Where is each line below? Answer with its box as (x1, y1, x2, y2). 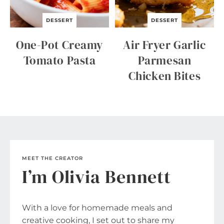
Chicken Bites (128, 67, 201, 84)
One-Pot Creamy (15, 36, 103, 53)
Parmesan (137, 52, 191, 68)
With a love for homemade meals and (22, 202, 172, 212)
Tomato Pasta (23, 52, 96, 68)
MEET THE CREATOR (22, 154, 83, 161)
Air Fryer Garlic (123, 36, 206, 53)
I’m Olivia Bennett (22, 164, 171, 189)
